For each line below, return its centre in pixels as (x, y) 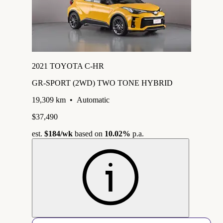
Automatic (93, 100)
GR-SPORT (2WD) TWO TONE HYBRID (102, 83)
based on (89, 133)
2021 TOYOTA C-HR (68, 66)
